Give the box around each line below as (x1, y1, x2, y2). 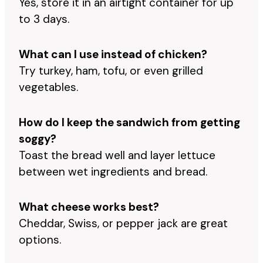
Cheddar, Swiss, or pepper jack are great (19, 215, 228, 231)
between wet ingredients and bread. (19, 164, 207, 179)
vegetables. (19, 79, 78, 95)
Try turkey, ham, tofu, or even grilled (19, 63, 203, 78)
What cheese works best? (19, 199, 159, 214)
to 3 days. (19, 11, 69, 26)
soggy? (19, 131, 56, 146)
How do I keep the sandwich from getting (19, 114, 240, 130)
